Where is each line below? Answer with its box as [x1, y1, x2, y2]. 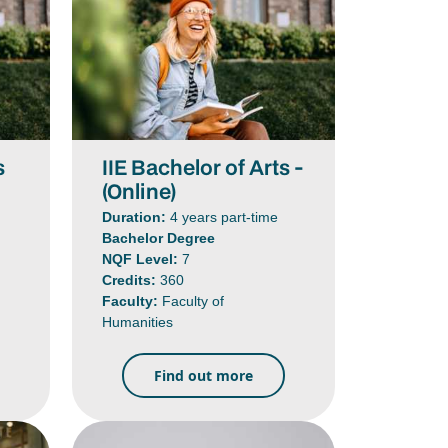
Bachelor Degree [102, 230, 216, 247]
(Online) [102, 177, 177, 206]
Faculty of [162, 293, 225, 310]
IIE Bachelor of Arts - [102, 153, 305, 182]
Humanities [102, 314, 174, 331]
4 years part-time [170, 209, 279, 226]
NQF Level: [102, 251, 183, 268]
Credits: [102, 272, 161, 289]
